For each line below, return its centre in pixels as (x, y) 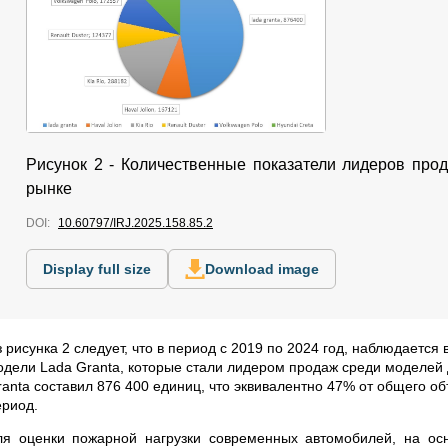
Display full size (97, 269)
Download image (262, 269)
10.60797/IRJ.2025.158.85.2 (135, 223)
